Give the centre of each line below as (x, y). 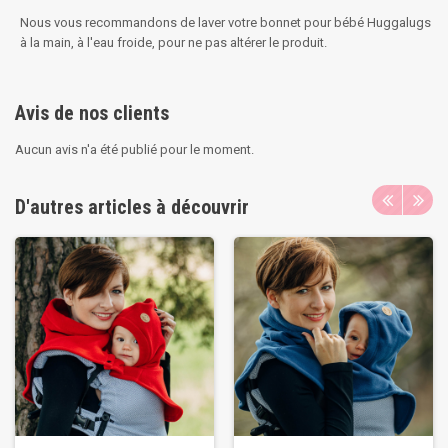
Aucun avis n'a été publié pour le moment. (134, 149)
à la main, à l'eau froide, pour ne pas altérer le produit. (173, 42)
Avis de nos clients (92, 113)
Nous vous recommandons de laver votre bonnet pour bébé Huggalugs (225, 22)
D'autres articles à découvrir (132, 207)
